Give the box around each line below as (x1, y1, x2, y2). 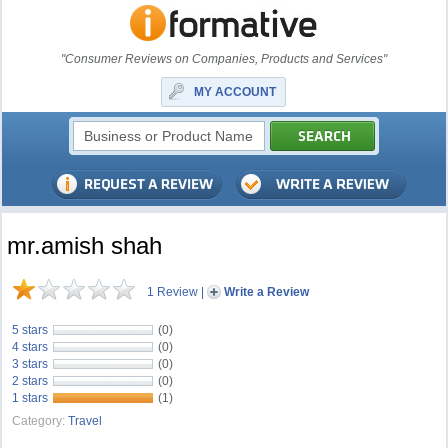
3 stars (12, 357, 49, 371)
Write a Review (224, 285, 310, 299)
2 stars (12, 374, 49, 388)
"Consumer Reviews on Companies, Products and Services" (60, 52, 387, 66)
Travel (68, 414, 103, 428)
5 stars (12, 323, 49, 337)
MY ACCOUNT (194, 85, 277, 99)
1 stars (12, 391, 49, 405)
